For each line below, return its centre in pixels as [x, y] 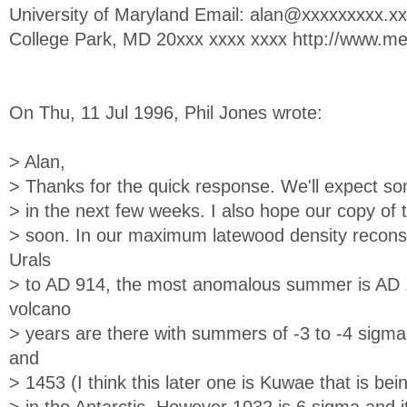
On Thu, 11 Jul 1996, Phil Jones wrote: [166, 113]
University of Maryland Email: [129, 15]
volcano [40, 309]
